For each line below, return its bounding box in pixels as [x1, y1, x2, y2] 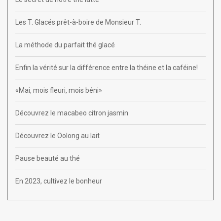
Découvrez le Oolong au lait [15, 131, 100, 140]
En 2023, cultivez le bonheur [15, 177, 102, 185]
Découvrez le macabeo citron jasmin [15, 109, 128, 117]
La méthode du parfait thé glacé [15, 40, 115, 49]
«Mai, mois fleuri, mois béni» [15, 86, 102, 94]
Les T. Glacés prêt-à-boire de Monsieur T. [15, 18, 141, 26]
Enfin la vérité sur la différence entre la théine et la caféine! [15, 63, 198, 72]
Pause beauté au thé [15, 154, 80, 162]
